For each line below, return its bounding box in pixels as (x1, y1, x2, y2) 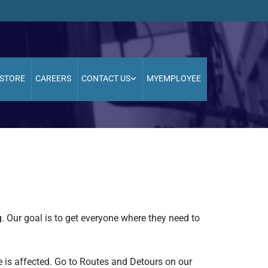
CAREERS (35, 74, 71, 83)
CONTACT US (81, 74, 130, 83)
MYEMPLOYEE (146, 74, 201, 83)
